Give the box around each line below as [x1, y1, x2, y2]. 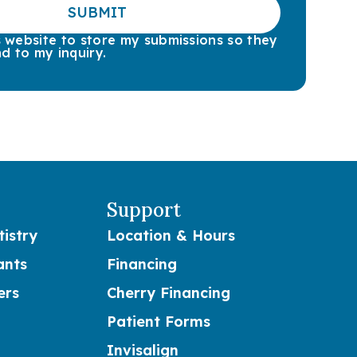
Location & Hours [107, 226, 235, 245]
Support [107, 198, 181, 223]
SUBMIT [67, 3, 127, 22]
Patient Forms [107, 312, 210, 331]
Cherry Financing [107, 284, 230, 303]
